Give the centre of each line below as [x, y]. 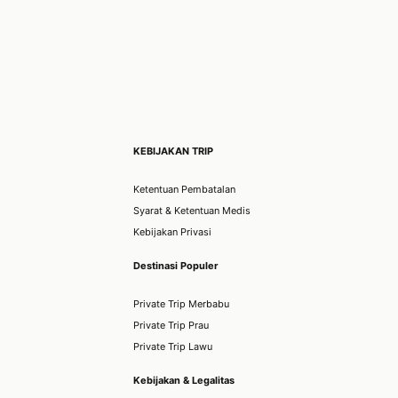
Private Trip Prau [171, 325]
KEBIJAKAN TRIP [173, 151]
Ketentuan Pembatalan [184, 190]
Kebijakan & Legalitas [184, 380]
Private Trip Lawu [173, 346]
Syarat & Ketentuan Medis [192, 211]
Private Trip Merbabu [181, 303]
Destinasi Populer [175, 265]
